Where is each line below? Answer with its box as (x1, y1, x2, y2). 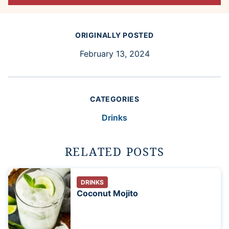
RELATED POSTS (64, 144, 165, 159)
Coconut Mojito (77, 188, 138, 199)
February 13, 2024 (79, 49, 150, 59)
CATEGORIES (89, 95, 140, 104)
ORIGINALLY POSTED (75, 31, 154, 40)
